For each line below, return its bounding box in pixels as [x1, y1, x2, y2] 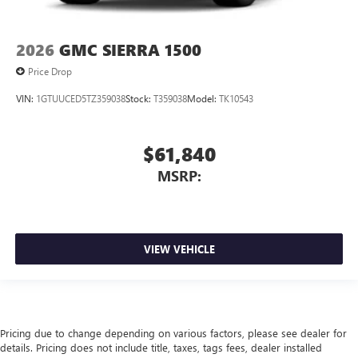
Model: [187, 92, 219, 105]
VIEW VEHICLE [143, 242, 215, 257]
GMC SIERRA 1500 [59, 39, 201, 62]
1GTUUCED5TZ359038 [36, 92, 125, 105]
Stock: [125, 92, 153, 105]
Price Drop [28, 65, 72, 78]
